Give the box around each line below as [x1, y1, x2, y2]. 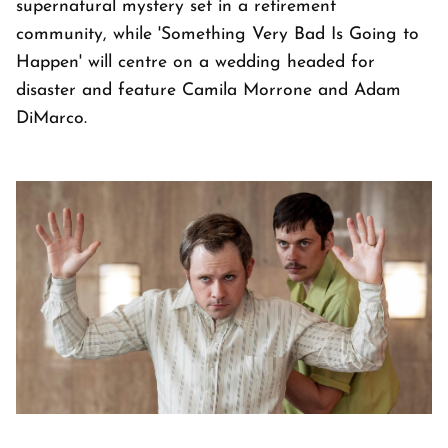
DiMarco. [16, 109, 87, 127]
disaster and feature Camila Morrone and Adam [16, 81, 401, 99]
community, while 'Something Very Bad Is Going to [16, 25, 419, 43]
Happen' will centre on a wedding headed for [16, 53, 375, 71]
